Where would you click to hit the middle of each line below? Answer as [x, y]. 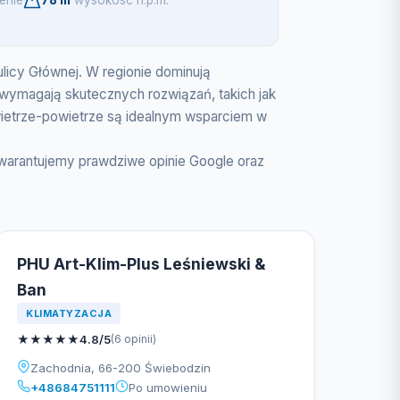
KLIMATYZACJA [69, 313]
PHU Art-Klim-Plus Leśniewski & [141, 264]
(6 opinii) [133, 339]
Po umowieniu [168, 387]
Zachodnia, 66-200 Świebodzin [121, 368]
